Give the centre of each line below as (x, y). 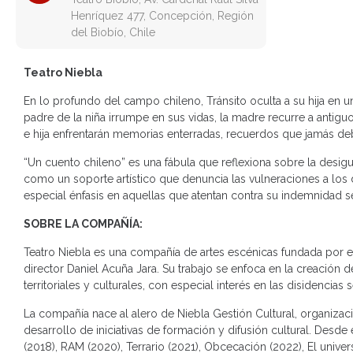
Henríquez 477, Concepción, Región (162, 16)
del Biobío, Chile (113, 32)
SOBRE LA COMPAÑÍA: (83, 224)
